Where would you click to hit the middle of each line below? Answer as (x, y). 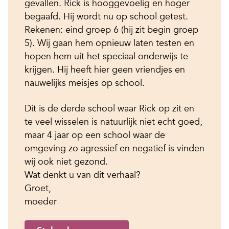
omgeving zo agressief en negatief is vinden (114, 148)
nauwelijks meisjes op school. (85, 83)
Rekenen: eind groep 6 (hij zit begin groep (111, 30)
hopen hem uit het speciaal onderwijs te (106, 56)
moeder (41, 201)
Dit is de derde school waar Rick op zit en (109, 108)
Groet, (38, 188)
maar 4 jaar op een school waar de (95, 135)
